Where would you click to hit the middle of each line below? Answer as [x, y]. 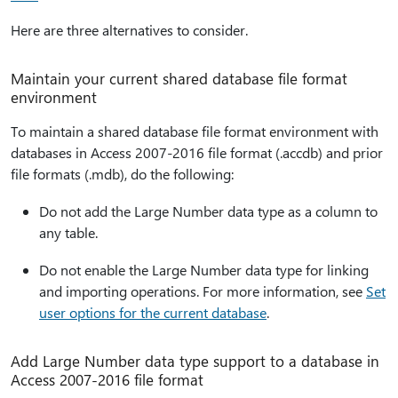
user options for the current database [153, 313]
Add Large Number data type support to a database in [195, 361]
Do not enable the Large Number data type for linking [204, 270]
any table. [68, 233]
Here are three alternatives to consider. [129, 30]
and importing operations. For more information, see [203, 291]
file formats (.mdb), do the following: [122, 174]
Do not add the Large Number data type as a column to [208, 211]
